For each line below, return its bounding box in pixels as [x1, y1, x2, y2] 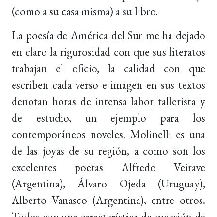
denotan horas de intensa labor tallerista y [12, 93, 205, 108]
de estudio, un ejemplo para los [12, 110, 205, 125]
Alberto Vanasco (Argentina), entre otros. [12, 192, 205, 207]
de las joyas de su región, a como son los [12, 143, 205, 158]
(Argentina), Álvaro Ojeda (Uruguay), [12, 176, 205, 191]
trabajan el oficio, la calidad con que [12, 61, 205, 76]
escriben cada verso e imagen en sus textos [12, 77, 205, 92]
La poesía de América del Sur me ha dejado [12, 28, 205, 43]
